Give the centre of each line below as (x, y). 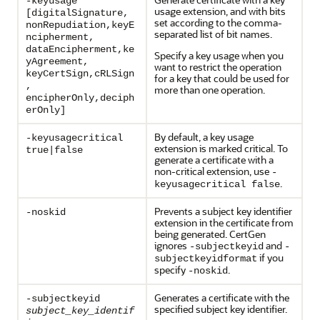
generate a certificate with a (214, 160)
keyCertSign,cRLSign (80, 74)
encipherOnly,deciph (80, 98)
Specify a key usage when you (219, 55)
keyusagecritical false (217, 184)
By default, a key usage (204, 137)
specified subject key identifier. (221, 309)
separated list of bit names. (213, 34)
